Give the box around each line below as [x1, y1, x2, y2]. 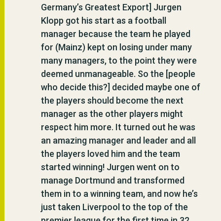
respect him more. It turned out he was [40, 121, 195, 132]
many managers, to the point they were [40, 55, 197, 66]
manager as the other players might [40, 108, 183, 119]
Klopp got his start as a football [40, 15, 166, 26]
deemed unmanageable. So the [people [40, 68, 195, 79]
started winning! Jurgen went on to [40, 161, 180, 172]
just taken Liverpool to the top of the [40, 201, 188, 212]
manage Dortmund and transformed [40, 175, 184, 185]
